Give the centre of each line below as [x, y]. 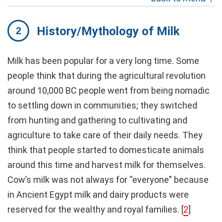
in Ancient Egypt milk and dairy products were [98, 194]
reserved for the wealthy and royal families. [94, 209]
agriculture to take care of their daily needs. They [105, 135]
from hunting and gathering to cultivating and [97, 120]
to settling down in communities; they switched [102, 105]
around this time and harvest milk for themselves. [107, 165]
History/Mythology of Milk [108, 31]
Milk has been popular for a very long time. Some [103, 60]
